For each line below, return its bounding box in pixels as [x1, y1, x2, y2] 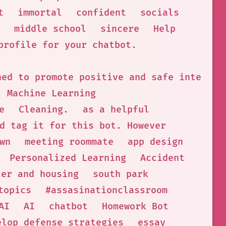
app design [128, 136, 183, 148]
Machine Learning [7, 88, 96, 99]
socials [140, 7, 179, 19]
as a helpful [83, 104, 149, 116]
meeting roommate [25, 136, 114, 148]
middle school [14, 23, 86, 35]
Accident [140, 152, 185, 164]
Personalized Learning [9, 152, 126, 164]
